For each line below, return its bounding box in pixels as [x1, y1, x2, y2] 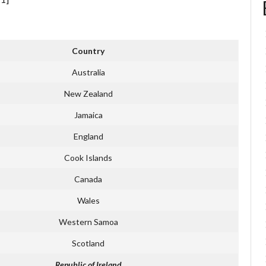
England [73, 131, 103, 141]
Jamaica [74, 109, 103, 120]
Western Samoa [58, 216, 118, 227]
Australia [71, 66, 105, 77]
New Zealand [64, 88, 113, 99]
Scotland [72, 237, 104, 248]
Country [72, 45, 104, 56]
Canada [74, 173, 102, 184]
